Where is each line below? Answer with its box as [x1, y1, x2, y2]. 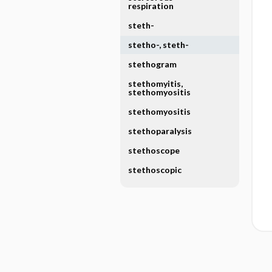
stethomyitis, [127, 78, 183, 89]
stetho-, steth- [127, 39, 189, 50]
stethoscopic [127, 165, 182, 175]
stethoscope [127, 145, 180, 155]
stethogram [127, 59, 177, 69]
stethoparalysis [127, 126, 192, 136]
